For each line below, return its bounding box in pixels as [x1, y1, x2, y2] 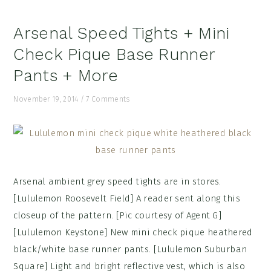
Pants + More [13, 66, 118, 85]
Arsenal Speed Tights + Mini [13, 24, 230, 43]
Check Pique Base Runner [13, 45, 215, 64]
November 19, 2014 [13, 95, 79, 103]
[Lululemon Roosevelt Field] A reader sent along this [13, 193, 240, 204]
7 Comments [86, 95, 130, 103]
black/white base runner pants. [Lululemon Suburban [13, 244, 247, 255]
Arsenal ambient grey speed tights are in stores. [13, 176, 221, 187]
